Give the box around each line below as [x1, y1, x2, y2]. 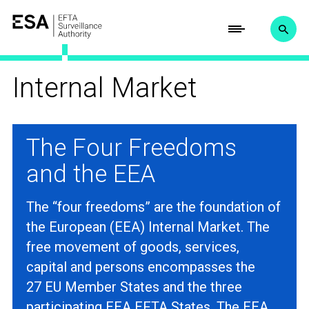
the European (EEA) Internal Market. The [26, 219, 270, 236]
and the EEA [26, 160, 155, 189]
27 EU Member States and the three [26, 279, 242, 296]
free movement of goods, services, [26, 239, 239, 256]
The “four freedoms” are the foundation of [26, 199, 281, 216]
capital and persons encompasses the [26, 259, 255, 276]
